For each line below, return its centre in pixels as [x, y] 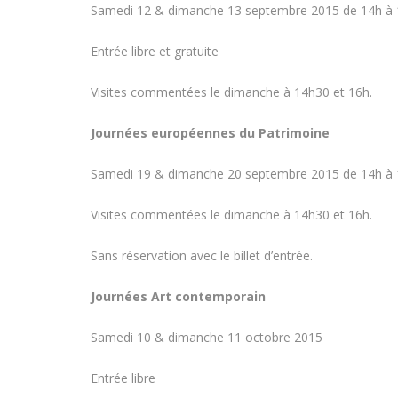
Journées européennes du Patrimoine [210, 132]
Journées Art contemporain [178, 296]
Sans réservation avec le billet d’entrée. [202, 255]
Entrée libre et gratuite [155, 51]
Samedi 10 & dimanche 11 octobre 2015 [207, 337]
